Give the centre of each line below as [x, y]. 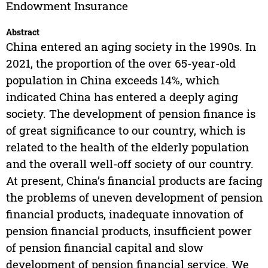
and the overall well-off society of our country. [130, 164]
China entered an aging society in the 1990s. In [131, 47]
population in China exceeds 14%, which [112, 80]
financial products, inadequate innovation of [124, 214]
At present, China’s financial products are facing [134, 181]
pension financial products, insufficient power [129, 231]
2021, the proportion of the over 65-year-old [121, 63]
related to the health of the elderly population [127, 147]
